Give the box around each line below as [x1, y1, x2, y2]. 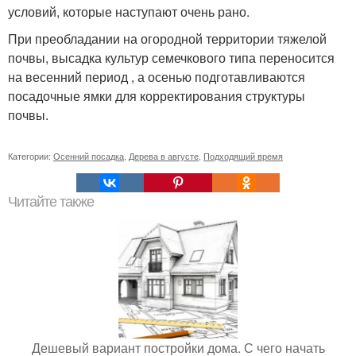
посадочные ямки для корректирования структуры [8, 87, 305, 106]
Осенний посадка [53, 149, 124, 163]
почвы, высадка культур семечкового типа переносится [8, 48, 335, 68]
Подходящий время [203, 149, 283, 163]
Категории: [8, 149, 53, 163]
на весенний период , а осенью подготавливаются [8, 68, 305, 87]
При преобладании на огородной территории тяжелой [8, 29, 327, 48]
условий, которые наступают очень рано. [8, 2, 250, 21]
